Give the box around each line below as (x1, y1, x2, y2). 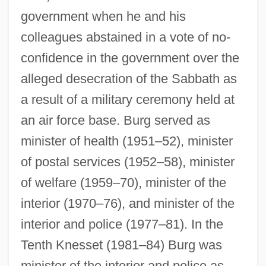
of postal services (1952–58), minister (20, 154, 235, 169)
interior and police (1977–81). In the (20, 216, 223, 232)
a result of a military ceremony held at (20, 91, 235, 107)
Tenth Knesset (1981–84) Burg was (20, 237, 222, 252)
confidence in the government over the (20, 50, 239, 65)
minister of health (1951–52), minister (20, 133, 233, 148)
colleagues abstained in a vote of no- (20, 29, 230, 45)
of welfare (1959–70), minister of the (20, 175, 226, 190)
